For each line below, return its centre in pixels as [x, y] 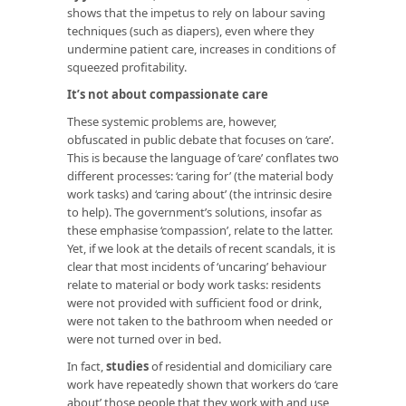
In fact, [87, 366]
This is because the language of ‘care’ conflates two [203, 157]
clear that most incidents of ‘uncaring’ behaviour [197, 266]
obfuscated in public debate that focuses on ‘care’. [200, 139]
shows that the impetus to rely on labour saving [196, 12]
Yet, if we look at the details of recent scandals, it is [201, 248]
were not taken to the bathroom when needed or [200, 320]
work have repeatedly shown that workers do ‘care [203, 384]
